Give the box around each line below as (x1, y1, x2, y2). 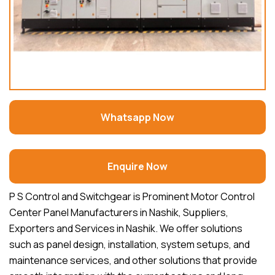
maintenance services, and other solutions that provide (9, 254, 257, 268)
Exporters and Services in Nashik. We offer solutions (9, 222, 242, 236)
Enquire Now (107, 160, 168, 174)
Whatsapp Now (101, 110, 174, 125)
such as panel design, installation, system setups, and (9, 238, 250, 252)
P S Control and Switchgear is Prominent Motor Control (9, 190, 255, 204)
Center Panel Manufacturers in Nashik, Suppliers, (9, 206, 228, 220)
